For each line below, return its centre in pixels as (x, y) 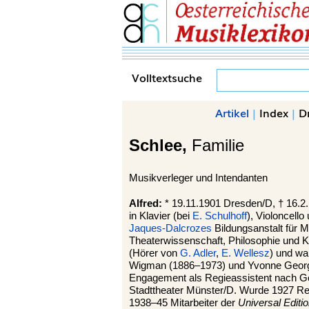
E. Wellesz (246, 253)
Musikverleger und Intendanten (198, 178)
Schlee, (160, 146)
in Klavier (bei (161, 216)
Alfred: (147, 203)
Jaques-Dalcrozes (170, 228)
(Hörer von (154, 253)
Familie (218, 146)
